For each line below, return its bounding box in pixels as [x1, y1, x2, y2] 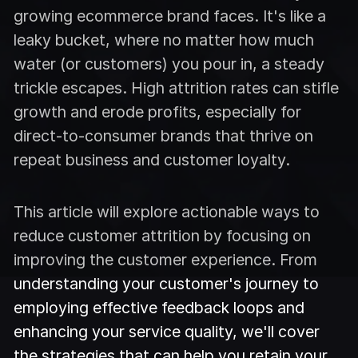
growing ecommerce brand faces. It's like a [14, 6, 327, 26]
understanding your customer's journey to [14, 273, 320, 293]
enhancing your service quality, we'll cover [14, 321, 320, 341]
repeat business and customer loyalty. [14, 150, 291, 170]
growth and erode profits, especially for [14, 102, 302, 122]
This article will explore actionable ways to [14, 201, 320, 221]
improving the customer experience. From [14, 249, 318, 269]
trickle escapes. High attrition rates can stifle [14, 78, 340, 98]
